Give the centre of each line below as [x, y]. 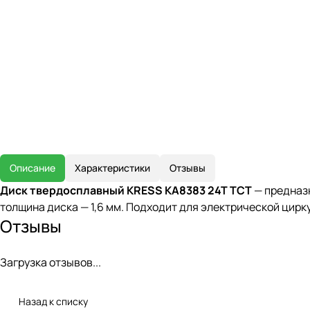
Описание [33, 168]
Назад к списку [53, 301]
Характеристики [112, 168]
